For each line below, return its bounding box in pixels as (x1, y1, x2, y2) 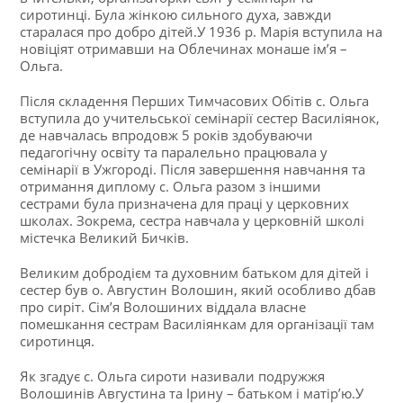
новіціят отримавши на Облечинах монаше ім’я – (20, 39, 348, 58)
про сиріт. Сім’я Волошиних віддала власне (20, 297, 307, 316)
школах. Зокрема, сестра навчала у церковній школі (20, 210, 365, 229)
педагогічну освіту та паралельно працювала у (20, 142, 328, 161)
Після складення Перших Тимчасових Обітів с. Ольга (20, 91, 370, 110)
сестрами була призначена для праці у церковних (20, 193, 350, 212)
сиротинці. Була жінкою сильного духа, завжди (20, 4, 333, 23)
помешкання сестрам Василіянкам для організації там (20, 314, 375, 333)
